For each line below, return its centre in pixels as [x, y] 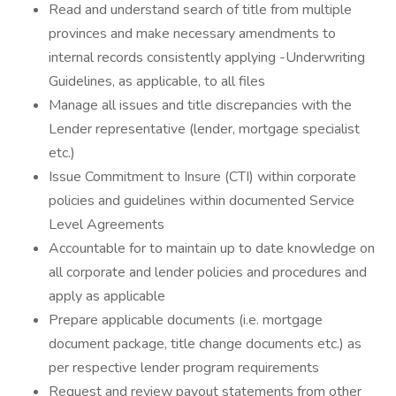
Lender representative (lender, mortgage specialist [204, 129]
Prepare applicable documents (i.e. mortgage [186, 320]
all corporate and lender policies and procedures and [208, 272]
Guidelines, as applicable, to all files [157, 81]
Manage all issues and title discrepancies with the [200, 105]
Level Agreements [107, 225]
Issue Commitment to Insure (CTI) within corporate [202, 177]
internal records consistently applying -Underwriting [207, 57]
